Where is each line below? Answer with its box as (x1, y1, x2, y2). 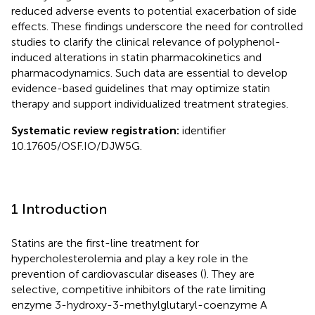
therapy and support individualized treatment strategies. (11, 96, 288, 110)
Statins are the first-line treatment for (11, 236, 199, 250)
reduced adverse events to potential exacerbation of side (11, 4, 297, 18)
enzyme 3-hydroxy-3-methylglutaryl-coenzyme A (11, 297, 267, 311)
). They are (203, 266, 255, 281)
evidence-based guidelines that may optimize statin (11, 81, 270, 95)
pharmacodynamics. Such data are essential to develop (11, 65, 288, 79)
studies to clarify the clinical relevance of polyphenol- (11, 34, 281, 49)
